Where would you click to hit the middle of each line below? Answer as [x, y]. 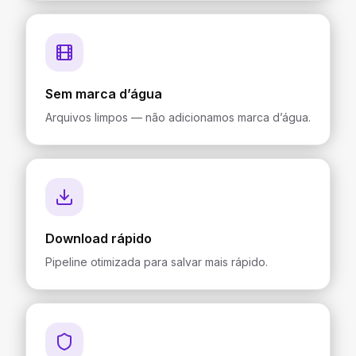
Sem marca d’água [104, 94]
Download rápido [99, 238]
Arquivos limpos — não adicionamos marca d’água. [178, 117]
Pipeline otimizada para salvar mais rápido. [157, 262]
